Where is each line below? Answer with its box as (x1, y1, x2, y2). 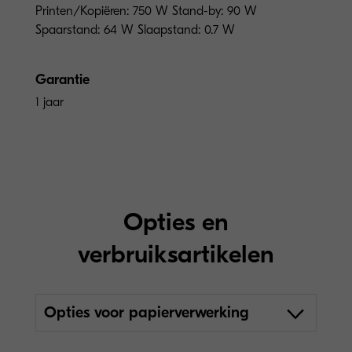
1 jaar (35, 94, 64, 109)
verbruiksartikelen (78, 239, 274, 269)
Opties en (123, 207, 229, 236)
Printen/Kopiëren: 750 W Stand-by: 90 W (35, 3, 257, 18)
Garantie (35, 71, 90, 88)
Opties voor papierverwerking (44, 302, 249, 321)
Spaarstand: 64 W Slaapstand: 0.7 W (35, 22, 235, 37)
